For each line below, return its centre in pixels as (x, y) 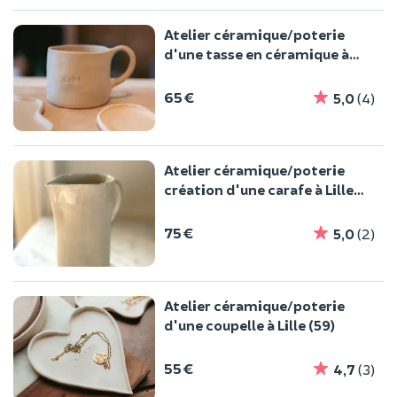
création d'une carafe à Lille (259, 190)
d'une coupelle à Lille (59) (249, 325)
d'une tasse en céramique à (257, 54)
